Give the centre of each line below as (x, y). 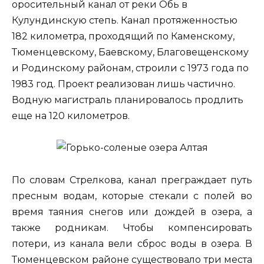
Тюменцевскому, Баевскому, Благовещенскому (130, 52)
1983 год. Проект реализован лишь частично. (123, 84)
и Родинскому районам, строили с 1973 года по (130, 68)
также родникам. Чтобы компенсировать (132, 227)
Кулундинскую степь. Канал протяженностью (125, 21)
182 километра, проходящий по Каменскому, (123, 37)
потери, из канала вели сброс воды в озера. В (132, 243)
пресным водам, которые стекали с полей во (132, 196)
